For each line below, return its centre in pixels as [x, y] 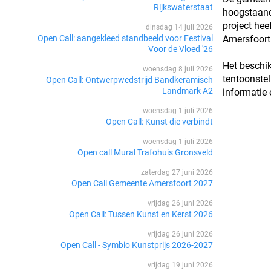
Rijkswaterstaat [183, 7]
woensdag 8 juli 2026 [178, 69]
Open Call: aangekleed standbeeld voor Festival [125, 38]
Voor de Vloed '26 [180, 49]
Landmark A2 [187, 90]
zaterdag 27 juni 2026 [177, 172]
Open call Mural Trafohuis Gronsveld [145, 152]
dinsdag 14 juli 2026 [179, 27]
